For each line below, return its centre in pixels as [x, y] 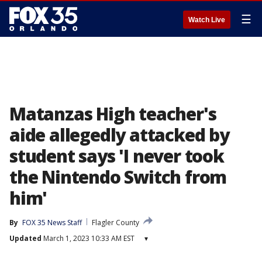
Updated [25, 238]
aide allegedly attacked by [119, 135]
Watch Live [207, 20]
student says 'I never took [117, 156]
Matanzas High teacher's [113, 114]
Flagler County [116, 223]
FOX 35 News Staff [52, 223]
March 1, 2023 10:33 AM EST [88, 238]
